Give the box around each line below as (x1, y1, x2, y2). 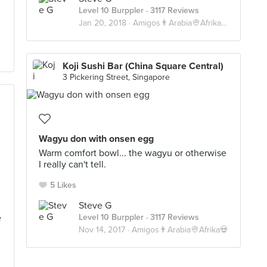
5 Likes (50, 180, 76, 190)
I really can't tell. (39, 159, 106, 170)
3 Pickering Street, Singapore (63, 72, 170, 82)
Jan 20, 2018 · (79, 18, 133, 28)
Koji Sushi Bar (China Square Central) (63, 60, 223, 72)
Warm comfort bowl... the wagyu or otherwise (39, 147, 226, 159)
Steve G (79, 200, 111, 212)
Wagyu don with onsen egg (39, 133, 154, 145)
